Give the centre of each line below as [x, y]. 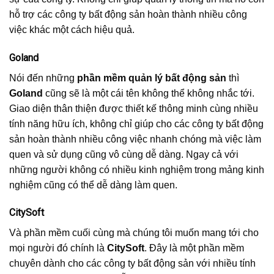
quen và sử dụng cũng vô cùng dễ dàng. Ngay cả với [124, 154]
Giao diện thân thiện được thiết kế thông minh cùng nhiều [134, 108]
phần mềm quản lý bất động [142, 78]
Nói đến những [43, 78]
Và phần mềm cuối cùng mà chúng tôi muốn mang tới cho [134, 233]
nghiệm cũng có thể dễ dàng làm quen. [93, 185]
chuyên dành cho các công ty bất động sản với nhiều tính [132, 264]
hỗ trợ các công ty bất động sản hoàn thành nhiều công [128, 14]
